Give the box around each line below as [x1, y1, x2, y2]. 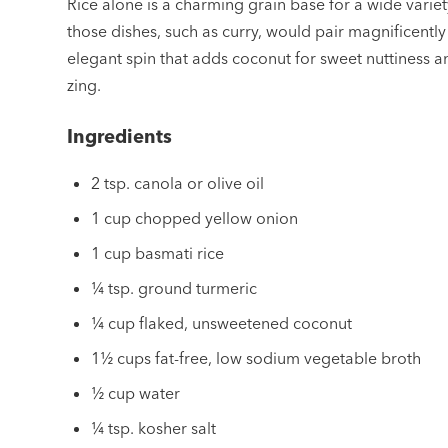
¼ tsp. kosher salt [91, 417, 217, 438]
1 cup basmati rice [91, 242, 225, 263]
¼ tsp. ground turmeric [91, 277, 258, 298]
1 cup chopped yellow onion [91, 207, 299, 228]
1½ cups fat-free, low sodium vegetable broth [91, 347, 422, 368]
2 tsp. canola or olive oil [91, 172, 265, 193]
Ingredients [67, 124, 173, 148]
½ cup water [91, 382, 181, 403]
